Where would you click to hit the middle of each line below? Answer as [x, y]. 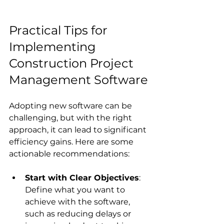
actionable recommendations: [69, 153]
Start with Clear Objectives [82, 177]
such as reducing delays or [79, 213]
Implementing [54, 46]
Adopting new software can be [71, 105]
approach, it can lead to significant [79, 129]
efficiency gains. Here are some [72, 141]
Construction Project [73, 63]
